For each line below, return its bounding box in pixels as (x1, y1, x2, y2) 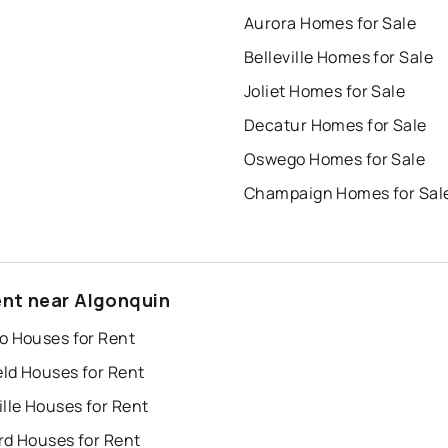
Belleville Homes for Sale (244, 46, 433, 69)
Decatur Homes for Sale (244, 114, 427, 137)
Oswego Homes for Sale (244, 148, 426, 171)
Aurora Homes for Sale (244, 12, 417, 35)
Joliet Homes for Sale (244, 80, 406, 103)
